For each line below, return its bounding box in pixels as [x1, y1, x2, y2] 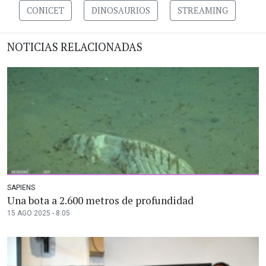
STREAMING [177, 5, 228, 17]
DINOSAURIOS [91, 5, 150, 17]
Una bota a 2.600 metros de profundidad [7, 194, 194, 208]
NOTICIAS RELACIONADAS [7, 40, 142, 55]
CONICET [26, 5, 64, 17]
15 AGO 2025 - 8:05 [7, 209, 70, 218]
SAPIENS [7, 183, 35, 192]
